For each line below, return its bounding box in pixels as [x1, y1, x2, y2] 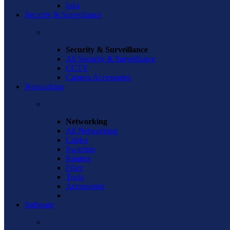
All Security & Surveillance [66, 54, 155, 63]
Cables [66, 136, 88, 144]
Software [25, 200, 54, 209]
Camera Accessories [66, 73, 131, 82]
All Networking [66, 126, 117, 135]
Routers [66, 154, 91, 163]
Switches [66, 145, 95, 154]
